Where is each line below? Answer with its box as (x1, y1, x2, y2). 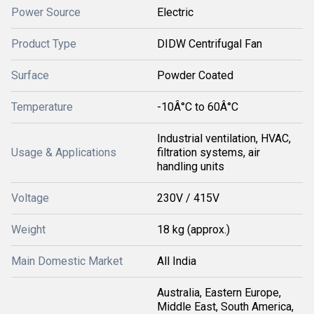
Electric (157, 6, 193, 19)
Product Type (11, 37, 76, 50)
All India (157, 254, 196, 268)
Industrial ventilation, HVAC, (157, 132, 291, 145)
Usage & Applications (11, 146, 116, 159)
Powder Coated (157, 69, 233, 82)
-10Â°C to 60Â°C (157, 100, 238, 114)
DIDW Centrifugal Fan (157, 37, 262, 50)
